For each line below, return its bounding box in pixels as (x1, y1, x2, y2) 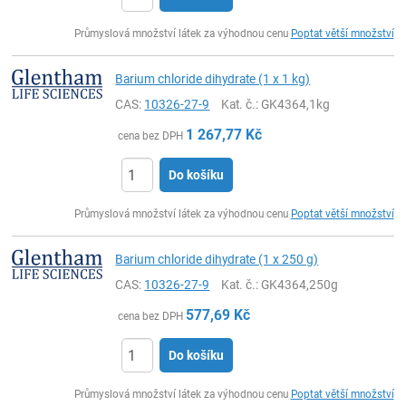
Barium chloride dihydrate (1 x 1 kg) (115, 72, 311, 86)
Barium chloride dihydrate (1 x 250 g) (115, 252, 319, 266)
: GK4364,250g (256, 277, 339, 292)
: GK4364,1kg (256, 97, 331, 111)
